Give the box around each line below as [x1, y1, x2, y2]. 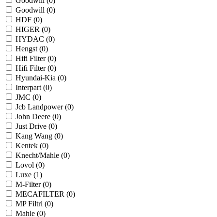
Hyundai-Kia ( [15, 74, 60, 82]
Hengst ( [15, 45, 42, 53]
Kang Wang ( [15, 132, 57, 140]
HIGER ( [15, 25, 44, 34]
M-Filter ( [15, 180, 45, 189]
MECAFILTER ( [15, 190, 69, 199]
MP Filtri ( [15, 200, 47, 208]
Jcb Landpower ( [15, 103, 67, 111]
